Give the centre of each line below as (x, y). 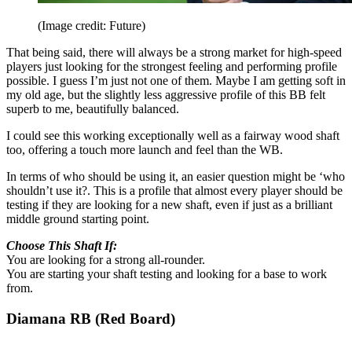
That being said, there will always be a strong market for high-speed (174, 52)
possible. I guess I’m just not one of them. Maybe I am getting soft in (176, 80)
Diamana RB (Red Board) (91, 318)
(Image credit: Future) (92, 25)
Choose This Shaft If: (62, 245)
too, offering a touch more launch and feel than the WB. (145, 149)
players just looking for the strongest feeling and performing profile (172, 66)
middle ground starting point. (78, 218)
